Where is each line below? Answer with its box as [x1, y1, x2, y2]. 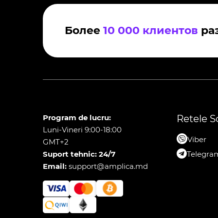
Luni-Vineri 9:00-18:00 [43, 125, 122, 134]
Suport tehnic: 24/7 [43, 149, 115, 159]
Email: [43, 162, 69, 171]
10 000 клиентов [103, 24, 198, 37]
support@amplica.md [69, 162, 148, 171]
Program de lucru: [43, 113, 111, 122]
